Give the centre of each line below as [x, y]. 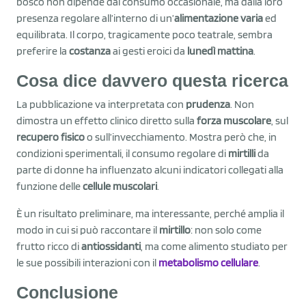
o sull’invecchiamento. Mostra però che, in [181, 137]
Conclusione [67, 292]
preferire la [43, 51]
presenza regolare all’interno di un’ [95, 18]
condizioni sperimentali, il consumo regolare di [122, 153]
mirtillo [175, 229]
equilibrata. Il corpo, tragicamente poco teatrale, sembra [144, 34]
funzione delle [50, 186]
